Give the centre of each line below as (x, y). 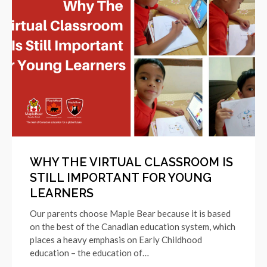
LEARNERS (62, 193)
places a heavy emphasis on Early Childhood (116, 239)
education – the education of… (89, 252)
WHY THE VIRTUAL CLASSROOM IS (131, 162)
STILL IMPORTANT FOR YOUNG (121, 177)
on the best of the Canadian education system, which (133, 226)
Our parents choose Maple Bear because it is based (130, 213)
